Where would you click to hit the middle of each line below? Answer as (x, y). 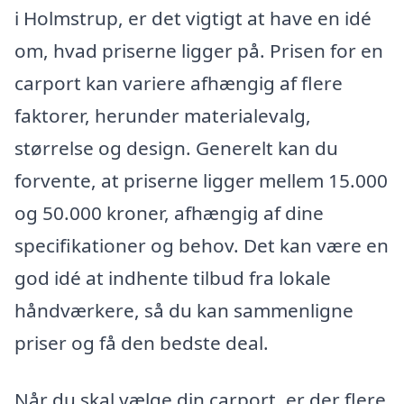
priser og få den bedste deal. (142, 342)
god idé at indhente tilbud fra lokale (173, 277)
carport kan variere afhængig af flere (179, 83)
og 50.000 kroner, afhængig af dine (169, 212)
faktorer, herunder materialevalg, (163, 115)
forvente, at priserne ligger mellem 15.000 (201, 180)
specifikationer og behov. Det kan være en (202, 245)
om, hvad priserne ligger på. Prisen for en (199, 50)
